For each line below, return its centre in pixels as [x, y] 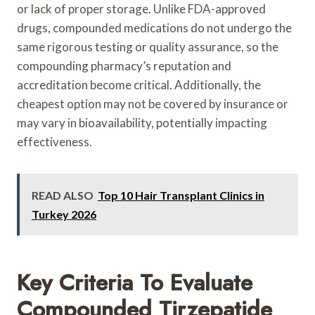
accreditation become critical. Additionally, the [139, 84]
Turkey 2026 [64, 214]
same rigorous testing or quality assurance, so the [148, 46]
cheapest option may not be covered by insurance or [153, 103]
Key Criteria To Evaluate [135, 282]
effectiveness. [54, 141]
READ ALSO [63, 195]
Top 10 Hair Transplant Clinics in [181, 195]
